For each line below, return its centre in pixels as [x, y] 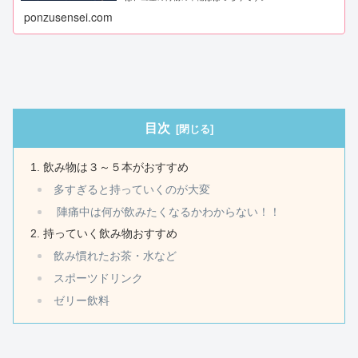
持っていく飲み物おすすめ [111, 234]
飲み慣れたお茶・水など [115, 257]
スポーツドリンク [98, 279]
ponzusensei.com [69, 16]
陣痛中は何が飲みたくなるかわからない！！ [167, 212]
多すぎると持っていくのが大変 [131, 189]
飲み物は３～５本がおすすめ [116, 167]
